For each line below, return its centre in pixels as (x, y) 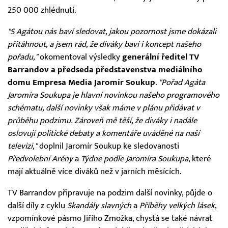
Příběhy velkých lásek (177, 205)
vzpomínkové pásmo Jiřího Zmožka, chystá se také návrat (110, 218)
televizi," (22, 146)
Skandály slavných (99, 205)
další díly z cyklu (37, 205)
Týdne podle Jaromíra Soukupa (135, 159)
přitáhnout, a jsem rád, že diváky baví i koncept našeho (104, 44)
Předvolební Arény (40, 159)
